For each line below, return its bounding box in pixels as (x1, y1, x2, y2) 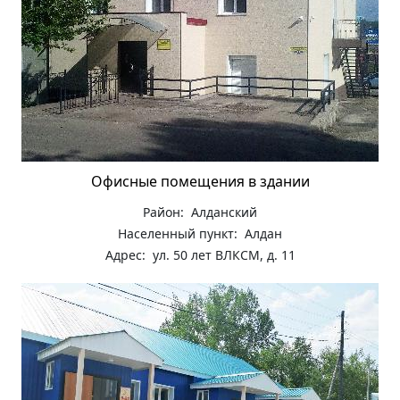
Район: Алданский (143, 203, 257, 221)
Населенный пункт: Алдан (118, 224, 282, 242)
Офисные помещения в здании (90, 171, 310, 191)
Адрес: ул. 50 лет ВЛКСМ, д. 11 (104, 246, 296, 263)
